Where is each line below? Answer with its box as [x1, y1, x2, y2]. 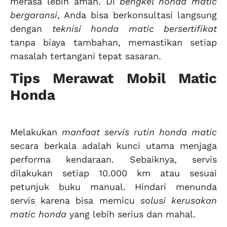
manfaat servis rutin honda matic [62, 127, 217, 138]
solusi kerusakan [140, 195, 217, 206]
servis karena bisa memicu [10, 195, 140, 206]
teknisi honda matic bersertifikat [52, 23, 217, 34]
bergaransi [10, 9, 57, 20]
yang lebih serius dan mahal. [66, 209, 196, 220]
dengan [10, 23, 52, 34]
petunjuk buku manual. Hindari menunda [10, 181, 217, 193]
